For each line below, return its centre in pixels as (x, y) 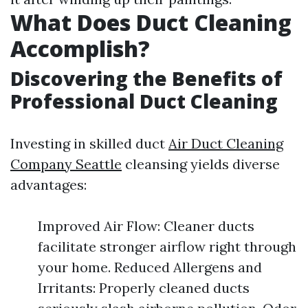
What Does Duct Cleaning (151, 22)
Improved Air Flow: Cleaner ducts (146, 226)
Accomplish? (80, 48)
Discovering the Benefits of (146, 78)
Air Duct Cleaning (226, 143)
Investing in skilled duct (89, 143)
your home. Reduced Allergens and (150, 267)
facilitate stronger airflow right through (167, 246)
